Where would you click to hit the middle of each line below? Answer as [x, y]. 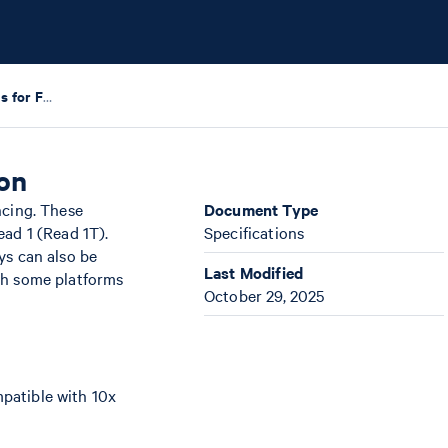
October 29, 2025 [264, 295]
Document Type [261, 209]
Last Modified [253, 272]
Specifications [254, 232]
